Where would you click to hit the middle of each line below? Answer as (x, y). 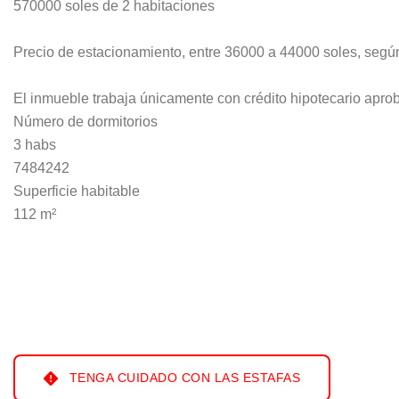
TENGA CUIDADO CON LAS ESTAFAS (183, 378)
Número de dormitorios (85, 122)
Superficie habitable (77, 191)
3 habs (35, 145)
